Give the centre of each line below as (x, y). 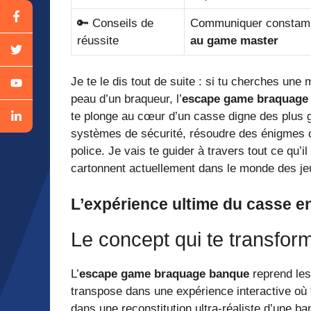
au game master (234, 40)
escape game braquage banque (164, 274)
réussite (98, 40)
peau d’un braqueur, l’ (126, 99)
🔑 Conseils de (115, 23)
